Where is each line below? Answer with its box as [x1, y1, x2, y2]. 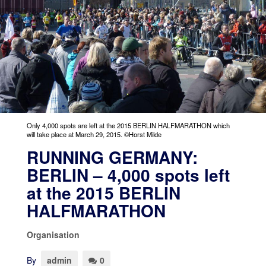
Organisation [26, 229, 80, 241]
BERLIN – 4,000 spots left [26, 163, 230, 188]
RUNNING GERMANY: [26, 145, 198, 170]
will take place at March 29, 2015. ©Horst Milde [26, 129, 161, 140]
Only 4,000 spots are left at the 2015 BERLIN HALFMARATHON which [26, 121, 230, 131]
